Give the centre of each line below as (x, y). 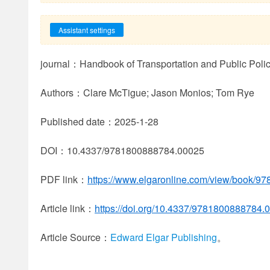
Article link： (67, 208)
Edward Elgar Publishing (164, 237)
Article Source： (75, 237)
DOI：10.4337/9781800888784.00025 (122, 150)
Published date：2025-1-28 (99, 121)
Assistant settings (87, 30)
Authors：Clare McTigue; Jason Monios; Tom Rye (147, 93)
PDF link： (64, 179)
